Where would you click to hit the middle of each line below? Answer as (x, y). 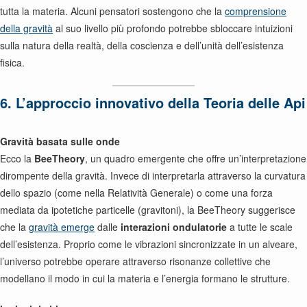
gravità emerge (62, 227)
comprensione (256, 11)
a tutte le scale (260, 227)
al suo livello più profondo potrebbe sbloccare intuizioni (173, 28)
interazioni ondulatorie (174, 227)
